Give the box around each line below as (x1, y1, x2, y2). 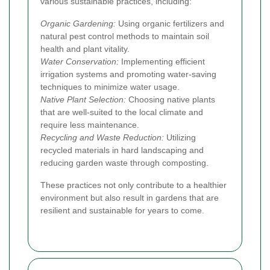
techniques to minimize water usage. (40, 81, 180, 92)
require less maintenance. (40, 119, 139, 130)
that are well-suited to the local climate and (40, 107, 203, 117)
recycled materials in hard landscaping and (40, 145, 204, 155)
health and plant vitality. (40, 43, 130, 54)
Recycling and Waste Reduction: (40, 132, 164, 142)
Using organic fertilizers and (116, 18, 224, 28)
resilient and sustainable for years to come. (40, 205, 204, 215)
